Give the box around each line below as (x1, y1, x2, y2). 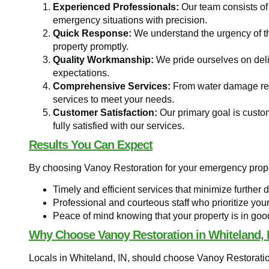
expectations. (53, 67, 109, 78)
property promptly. (53, 41, 128, 52)
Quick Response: (53, 28, 131, 38)
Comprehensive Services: (53, 80, 171, 91)
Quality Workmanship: (53, 54, 154, 65)
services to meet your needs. (53, 94, 174, 104)
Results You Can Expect (29, 138, 153, 151)
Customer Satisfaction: (53, 107, 157, 118)
